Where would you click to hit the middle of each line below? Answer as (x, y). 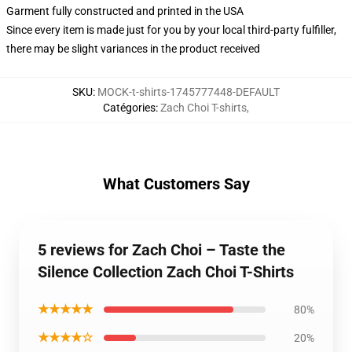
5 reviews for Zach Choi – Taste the (161, 250)
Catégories (129, 108)
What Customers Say (176, 184)
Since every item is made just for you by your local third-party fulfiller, (171, 30)
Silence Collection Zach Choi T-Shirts (166, 272)
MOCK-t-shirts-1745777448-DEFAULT (189, 92)
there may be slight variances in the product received (133, 49)
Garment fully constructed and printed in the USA (125, 11)
